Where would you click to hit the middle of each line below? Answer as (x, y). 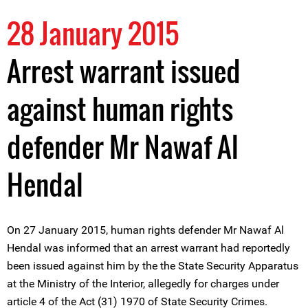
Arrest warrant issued (124, 71)
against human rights (120, 109)
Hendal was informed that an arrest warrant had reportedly (148, 248)
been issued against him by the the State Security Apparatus (153, 266)
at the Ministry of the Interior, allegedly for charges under (143, 284)
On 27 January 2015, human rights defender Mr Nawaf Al (145, 230)
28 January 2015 (93, 33)
